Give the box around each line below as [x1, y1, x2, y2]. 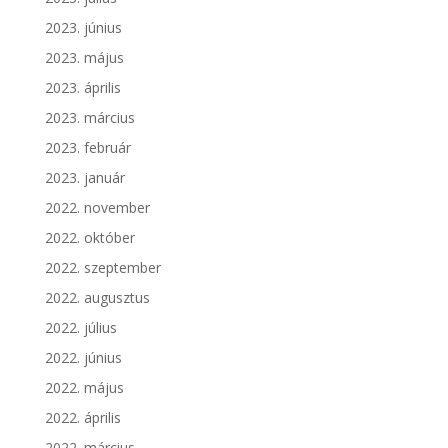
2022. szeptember [44, 258, 161, 278]
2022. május [44, 378, 124, 398]
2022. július [44, 318, 117, 338]
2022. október [44, 228, 135, 248]
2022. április [44, 408, 121, 428]
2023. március [44, 108, 135, 128]
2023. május [44, 48, 124, 68]
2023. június [44, 18, 122, 38]
